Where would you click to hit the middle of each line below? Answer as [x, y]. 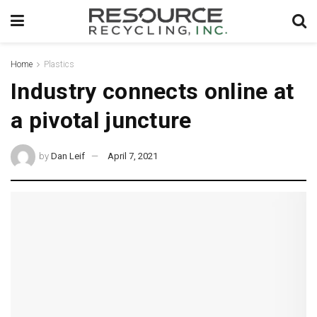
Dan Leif [68, 156]
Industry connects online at [152, 91]
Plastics [59, 64]
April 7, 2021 [133, 156]
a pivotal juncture [101, 120]
